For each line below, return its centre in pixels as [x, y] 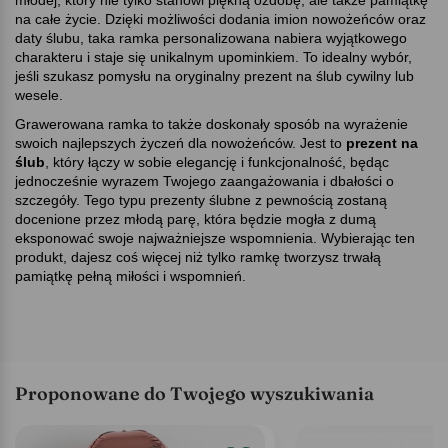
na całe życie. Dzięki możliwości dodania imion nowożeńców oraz [220, 19]
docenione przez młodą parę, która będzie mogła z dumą [195, 219]
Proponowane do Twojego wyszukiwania [194, 394]
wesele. [39, 95]
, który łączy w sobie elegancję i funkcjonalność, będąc [217, 162]
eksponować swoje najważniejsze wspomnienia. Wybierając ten [215, 238]
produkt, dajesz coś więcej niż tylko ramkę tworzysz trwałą [198, 257]
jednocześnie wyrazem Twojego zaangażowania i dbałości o [204, 181]
